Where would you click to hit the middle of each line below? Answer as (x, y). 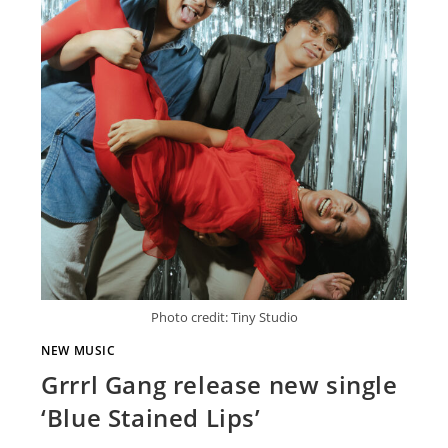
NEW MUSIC (78, 351)
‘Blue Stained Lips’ (151, 418)
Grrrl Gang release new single (219, 385)
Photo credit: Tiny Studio (224, 317)
